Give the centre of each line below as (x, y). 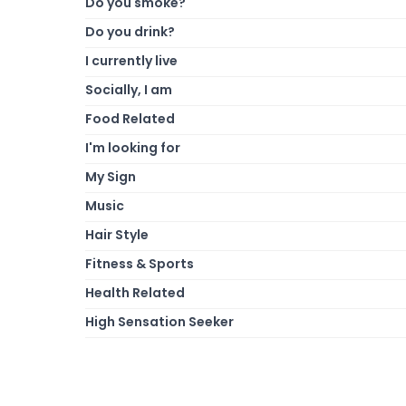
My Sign (111, 176)
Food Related (130, 118)
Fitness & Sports (140, 263)
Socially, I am (129, 89)
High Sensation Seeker (159, 321)
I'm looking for (133, 147)
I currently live (131, 60)
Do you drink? (130, 31)
